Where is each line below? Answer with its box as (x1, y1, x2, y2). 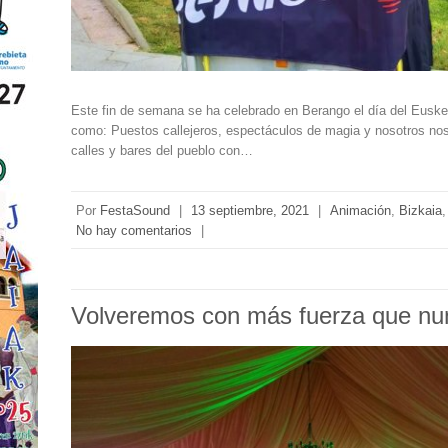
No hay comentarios (76, 223, 193, 239)
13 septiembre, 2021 (191, 203, 310, 219)
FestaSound (100, 203, 171, 219)
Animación (330, 203, 392, 219)
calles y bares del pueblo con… (71, 143, 254, 159)
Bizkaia (399, 203, 443, 219)
